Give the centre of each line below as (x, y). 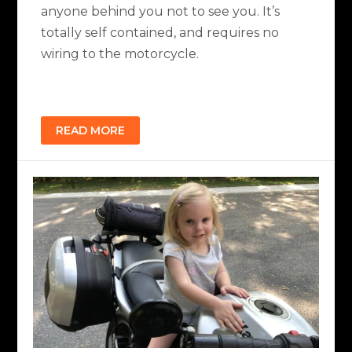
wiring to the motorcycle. (120, 54)
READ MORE (91, 130)
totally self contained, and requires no (160, 33)
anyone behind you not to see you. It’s (161, 12)
